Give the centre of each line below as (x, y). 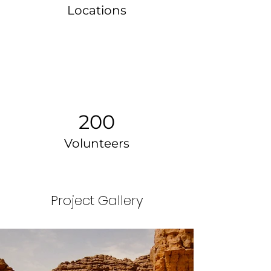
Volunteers (97, 143)
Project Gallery (97, 201)
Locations (97, 10)
